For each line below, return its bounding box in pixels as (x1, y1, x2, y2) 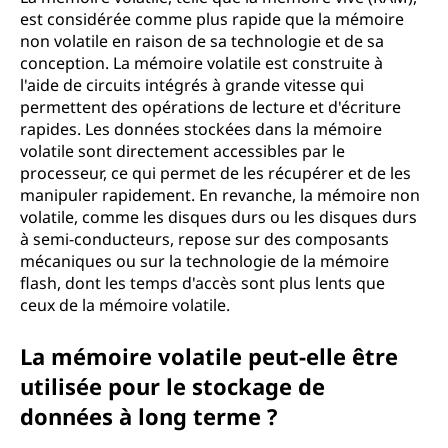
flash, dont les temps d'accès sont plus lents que (20, 272, 385, 294)
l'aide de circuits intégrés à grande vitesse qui (20, 74, 364, 96)
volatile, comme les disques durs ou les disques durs (20, 206, 417, 228)
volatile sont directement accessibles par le (20, 140, 345, 162)
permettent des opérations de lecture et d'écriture (20, 96, 401, 118)
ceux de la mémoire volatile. (20, 294, 230, 316)
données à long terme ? (20, 401, 278, 431)
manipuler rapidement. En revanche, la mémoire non (20, 184, 420, 206)
